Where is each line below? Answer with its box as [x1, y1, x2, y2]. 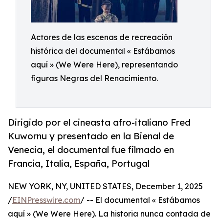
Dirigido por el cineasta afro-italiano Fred [8, 117, 191, 128]
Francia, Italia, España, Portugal [8, 158, 150, 169]
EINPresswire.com [12, 195, 80, 205]
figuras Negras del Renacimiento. [31, 73, 158, 83]
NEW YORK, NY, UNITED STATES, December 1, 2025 [8, 181, 203, 192]
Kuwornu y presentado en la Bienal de [8, 131, 174, 142]
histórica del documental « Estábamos [31, 46, 175, 56]
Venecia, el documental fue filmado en [8, 144, 174, 155]
